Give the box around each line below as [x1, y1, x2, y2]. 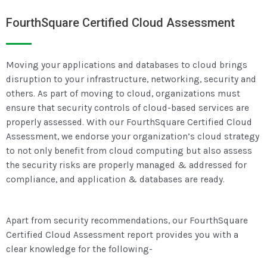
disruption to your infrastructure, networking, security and [6, 74, 256, 85]
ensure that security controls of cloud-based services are [6, 103, 249, 114]
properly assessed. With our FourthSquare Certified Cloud [6, 117, 252, 128]
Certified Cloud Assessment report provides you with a [6, 229, 238, 241]
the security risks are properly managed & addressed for [6, 160, 247, 171]
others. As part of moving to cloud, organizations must [6, 88, 240, 100]
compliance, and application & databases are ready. [6, 174, 225, 185]
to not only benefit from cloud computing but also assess [6, 145, 252, 157]
